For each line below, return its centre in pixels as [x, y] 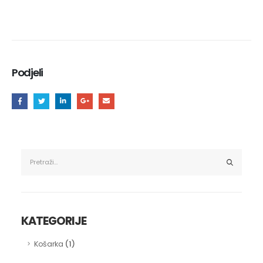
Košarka [49, 244]
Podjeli [28, 73]
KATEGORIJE [54, 221]
